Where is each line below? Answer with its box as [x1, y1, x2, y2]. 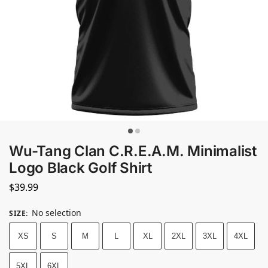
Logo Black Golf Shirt [9, 159, 152, 176]
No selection [32, 206, 81, 218]
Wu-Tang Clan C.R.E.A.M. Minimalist [9, 142, 257, 160]
